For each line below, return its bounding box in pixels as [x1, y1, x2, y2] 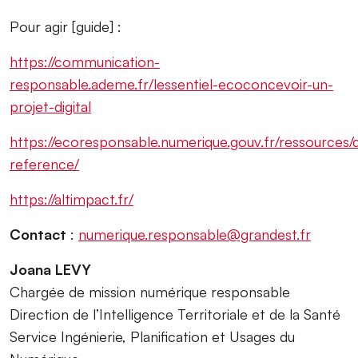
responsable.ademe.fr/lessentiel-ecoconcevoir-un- [10, 74, 333, 93]
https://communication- [10, 52, 160, 70]
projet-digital [10, 97, 91, 115]
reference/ [10, 154, 79, 173]
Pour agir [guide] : [10, 17, 121, 35]
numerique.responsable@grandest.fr [78, 225, 311, 243]
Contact [10, 225, 70, 243]
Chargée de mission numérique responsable [10, 282, 290, 300]
